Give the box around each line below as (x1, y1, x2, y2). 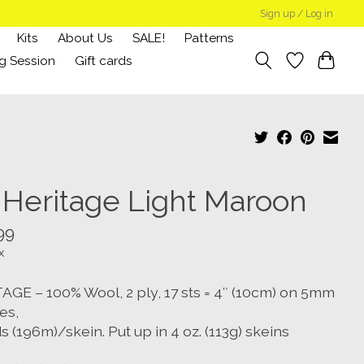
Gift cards (74, 53, 132, 68)
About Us (58, 30, 114, 45)
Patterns (184, 30, 235, 45)
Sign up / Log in (260, 7, 334, 19)
